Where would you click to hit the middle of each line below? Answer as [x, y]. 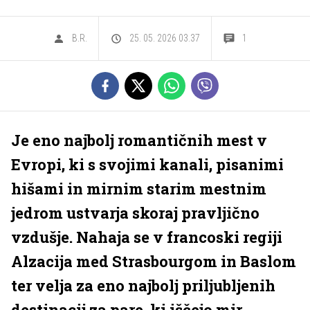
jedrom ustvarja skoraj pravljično [135, 213]
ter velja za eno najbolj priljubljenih [143, 285]
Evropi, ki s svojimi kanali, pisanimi [147, 164]
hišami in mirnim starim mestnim [139, 189]
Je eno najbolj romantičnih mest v [139, 140]
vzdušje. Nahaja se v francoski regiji [147, 237]
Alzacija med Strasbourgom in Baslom [154, 261]
